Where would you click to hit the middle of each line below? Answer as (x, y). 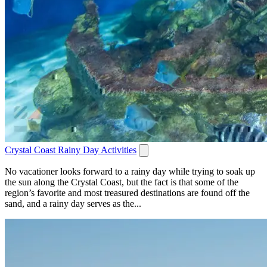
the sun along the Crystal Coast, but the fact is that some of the (122, 182)
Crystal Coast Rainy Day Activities (71, 150)
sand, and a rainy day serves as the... (73, 204)
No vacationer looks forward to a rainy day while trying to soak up (130, 172)
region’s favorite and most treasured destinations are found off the (127, 193)
